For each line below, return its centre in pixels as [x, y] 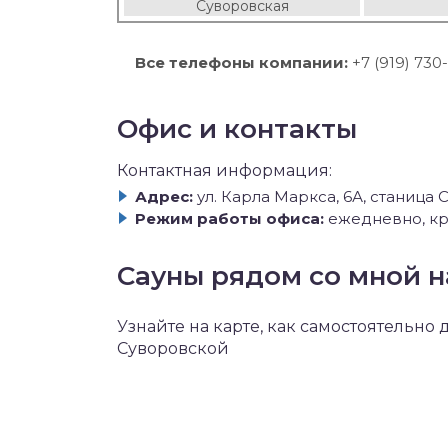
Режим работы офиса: [229, 218]
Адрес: [164, 196]
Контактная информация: [224, 170]
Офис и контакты [237, 129]
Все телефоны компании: [241, 62]
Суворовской [173, 348]
